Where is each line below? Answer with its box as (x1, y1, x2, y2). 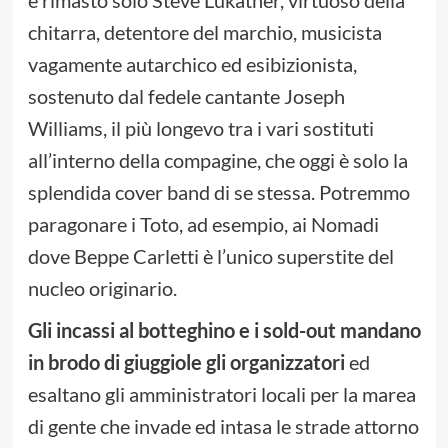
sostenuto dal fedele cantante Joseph (27, 84, 345, 109)
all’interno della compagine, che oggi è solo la (27, 148, 408, 173)
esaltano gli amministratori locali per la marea (27, 382, 416, 407)
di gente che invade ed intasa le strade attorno (27, 414, 419, 439)
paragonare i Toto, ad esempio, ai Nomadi (27, 212, 379, 237)
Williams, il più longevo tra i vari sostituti (27, 116, 374, 141)
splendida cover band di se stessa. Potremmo (27, 180, 410, 205)
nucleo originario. (27, 276, 177, 301)
